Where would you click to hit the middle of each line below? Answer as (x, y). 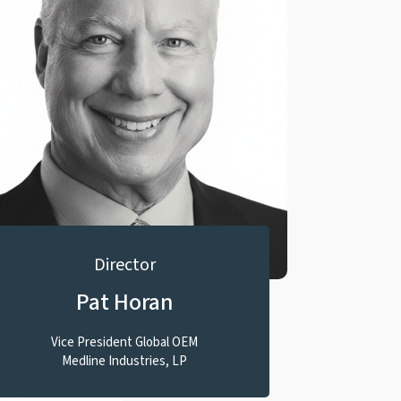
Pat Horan (124, 302)
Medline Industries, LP (125, 361)
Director (124, 265)
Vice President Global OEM (125, 342)
